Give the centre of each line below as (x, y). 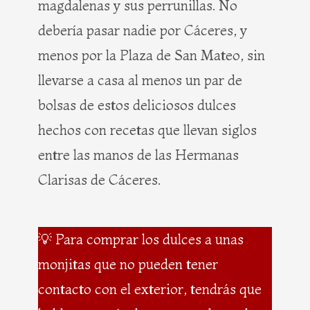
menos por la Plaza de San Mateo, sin (152, 55)
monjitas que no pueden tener (128, 264)
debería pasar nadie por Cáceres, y (143, 30)
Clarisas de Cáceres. (99, 179)
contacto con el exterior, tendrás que (150, 289)
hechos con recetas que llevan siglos (147, 129)
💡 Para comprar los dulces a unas (141, 239)
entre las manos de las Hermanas (138, 154)
